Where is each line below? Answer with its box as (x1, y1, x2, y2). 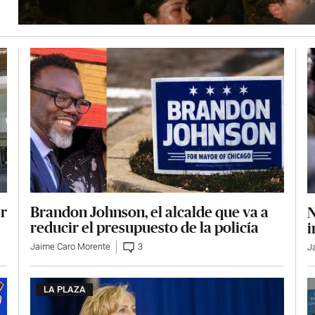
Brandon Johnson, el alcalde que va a (30, 203, 269, 221)
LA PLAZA (43, 283, 86, 297)
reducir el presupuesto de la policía (30, 219, 259, 236)
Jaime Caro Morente (30, 240, 111, 254)
